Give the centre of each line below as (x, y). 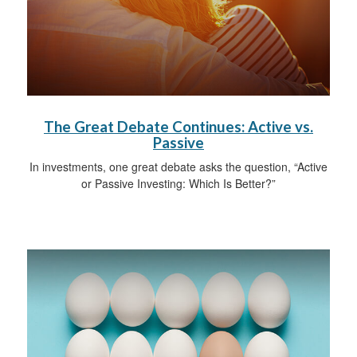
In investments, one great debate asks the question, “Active (178, 166)
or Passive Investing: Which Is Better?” (178, 183)
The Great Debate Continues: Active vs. (178, 126)
